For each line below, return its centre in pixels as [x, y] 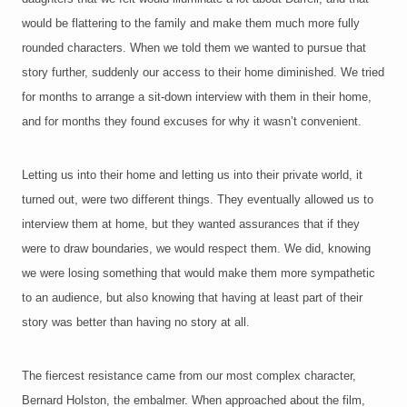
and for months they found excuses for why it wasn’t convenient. [192, 122]
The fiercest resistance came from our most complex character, [189, 376]
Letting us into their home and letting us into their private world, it [192, 175]
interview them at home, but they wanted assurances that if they [191, 224]
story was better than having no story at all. [136, 323]
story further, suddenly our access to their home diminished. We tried [203, 73]
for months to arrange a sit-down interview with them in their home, [197, 97]
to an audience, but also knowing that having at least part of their [192, 298]
